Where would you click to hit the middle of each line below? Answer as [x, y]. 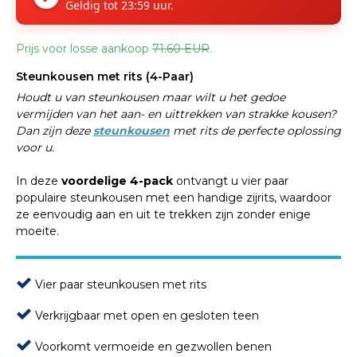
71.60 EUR [181, 49]
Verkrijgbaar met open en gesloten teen [145, 316]
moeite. [37, 231]
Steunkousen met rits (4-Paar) [106, 77]
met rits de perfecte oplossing [255, 131]
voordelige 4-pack [117, 181]
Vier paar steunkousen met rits [119, 285]
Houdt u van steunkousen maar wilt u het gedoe [151, 98]
